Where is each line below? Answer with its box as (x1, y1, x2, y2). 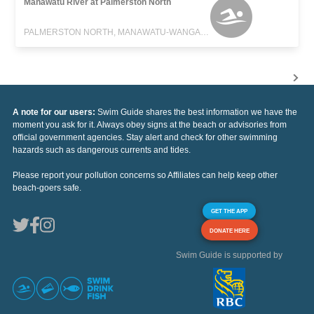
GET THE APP (211, 207, 247, 214)
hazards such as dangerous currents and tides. (13, 144, 191, 155)
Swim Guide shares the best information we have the (97, 107, 297, 117)
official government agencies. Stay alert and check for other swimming (13, 132, 278, 142)
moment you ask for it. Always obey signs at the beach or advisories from (13, 119, 287, 130)
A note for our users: (13, 107, 97, 117)
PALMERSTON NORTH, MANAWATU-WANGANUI (200, 27, 210, 37)
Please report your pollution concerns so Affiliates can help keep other (13, 170, 278, 180)
